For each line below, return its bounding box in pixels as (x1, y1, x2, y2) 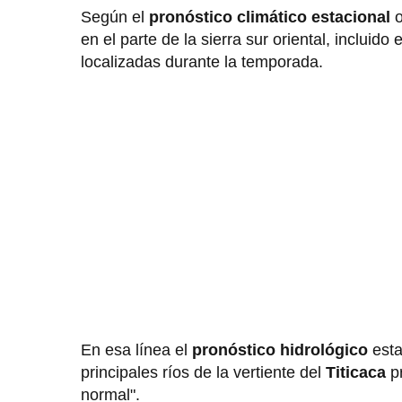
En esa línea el (81, 341, 192, 360)
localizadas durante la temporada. (81, 53, 328, 72)
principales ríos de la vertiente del (81, 363, 326, 382)
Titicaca (326, 363, 386, 382)
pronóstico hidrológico (192, 341, 368, 360)
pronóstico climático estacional (149, 8, 390, 27)
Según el (81, 8, 149, 27)
